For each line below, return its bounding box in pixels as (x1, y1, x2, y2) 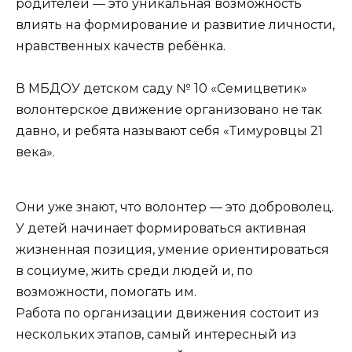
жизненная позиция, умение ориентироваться (16, 242, 329, 258)
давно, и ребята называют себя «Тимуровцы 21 (16, 123, 323, 138)
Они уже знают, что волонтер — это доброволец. (16, 200, 334, 215)
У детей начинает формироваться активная (16, 221, 306, 236)
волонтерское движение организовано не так (16, 101, 322, 117)
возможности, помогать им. (16, 284, 196, 300)
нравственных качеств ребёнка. (16, 38, 225, 53)
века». (16, 144, 55, 159)
